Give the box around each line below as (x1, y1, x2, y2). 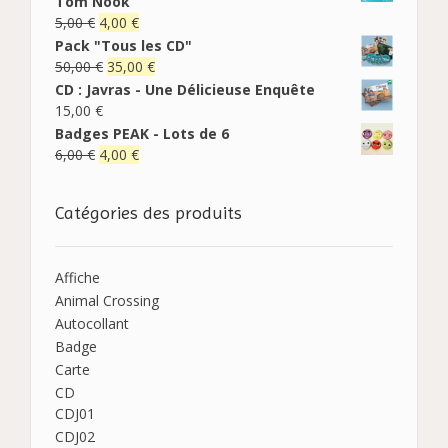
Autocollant (55, 313, 129, 333)
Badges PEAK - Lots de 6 (55, 123, 229, 143)
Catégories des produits (55, 201, 242, 223)
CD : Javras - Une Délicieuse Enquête (55, 79, 315, 99)
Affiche (55, 267, 100, 287)
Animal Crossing (55, 290, 159, 310)
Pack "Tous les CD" (55, 35, 192, 55)
